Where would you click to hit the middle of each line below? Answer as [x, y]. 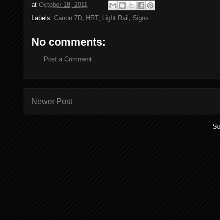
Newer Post [52, 102]
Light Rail [115, 18]
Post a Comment [68, 59]
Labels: [43, 18]
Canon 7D [68, 18]
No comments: [69, 42]
